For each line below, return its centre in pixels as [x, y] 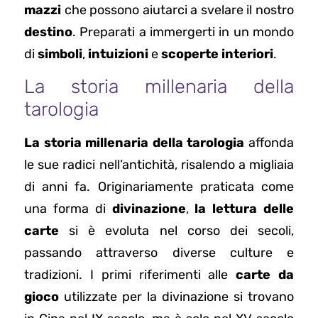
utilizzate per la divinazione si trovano [176, 297]
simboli [60, 54]
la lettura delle [245, 209]
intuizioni [118, 54]
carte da [265, 275]
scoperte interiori [217, 54]
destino [48, 32]
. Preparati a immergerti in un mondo [183, 32]
